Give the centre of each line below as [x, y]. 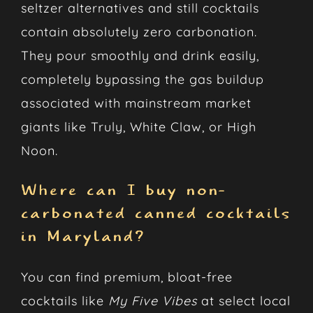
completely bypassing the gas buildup [142, 80]
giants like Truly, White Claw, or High [138, 127]
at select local [243, 300]
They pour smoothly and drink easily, [140, 56]
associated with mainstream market [136, 103]
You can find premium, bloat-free [126, 277]
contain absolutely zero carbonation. [139, 32]
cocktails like [64, 300]
